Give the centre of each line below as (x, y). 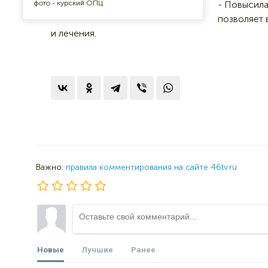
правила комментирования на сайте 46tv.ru (151, 167)
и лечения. (74, 33)
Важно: (51, 167)
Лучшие (98, 249)
